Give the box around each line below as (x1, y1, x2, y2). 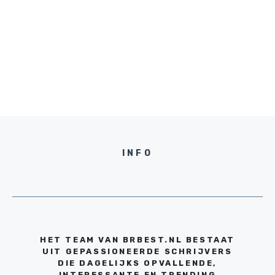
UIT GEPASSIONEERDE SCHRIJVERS (42, 247, 233, 257)
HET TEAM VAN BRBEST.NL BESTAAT (39, 235, 235, 245)
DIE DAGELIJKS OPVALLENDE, (57, 258, 217, 268)
